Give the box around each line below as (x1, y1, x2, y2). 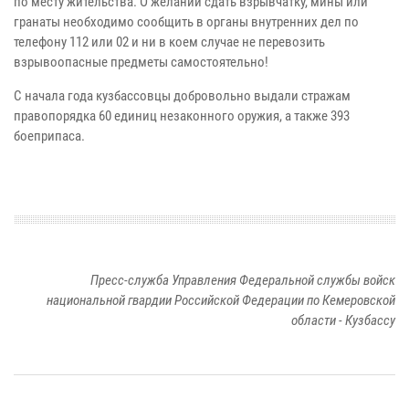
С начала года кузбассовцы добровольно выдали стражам (14, 87, 351, 104)
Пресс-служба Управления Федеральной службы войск (90, 271, 395, 288)
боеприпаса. (14, 127, 85, 144)
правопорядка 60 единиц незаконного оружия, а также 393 (14, 107, 350, 124)
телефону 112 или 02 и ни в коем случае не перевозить (14, 33, 325, 50)
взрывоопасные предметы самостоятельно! (14, 53, 268, 70)
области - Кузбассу (291, 311, 395, 329)
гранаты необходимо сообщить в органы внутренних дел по (14, 13, 359, 30)
